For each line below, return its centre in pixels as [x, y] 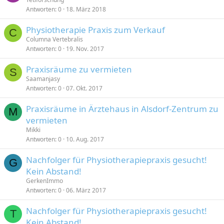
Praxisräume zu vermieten [79, 69]
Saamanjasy [43, 79]
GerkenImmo [44, 181]
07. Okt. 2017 [84, 88]
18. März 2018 [86, 9]
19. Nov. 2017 [85, 49]
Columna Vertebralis [54, 39]
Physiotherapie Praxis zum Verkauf [95, 30]
